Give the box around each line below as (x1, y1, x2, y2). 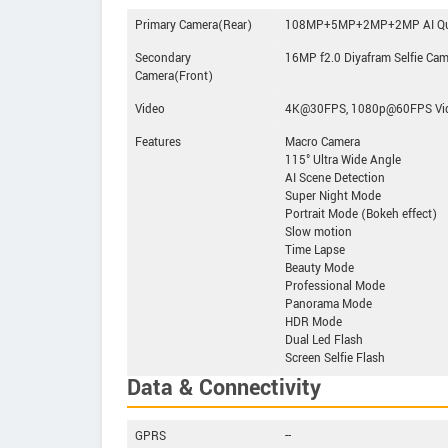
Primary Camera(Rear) (135, 16, 252, 34)
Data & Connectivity (127, 371, 321, 404)
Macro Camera (285, 133, 360, 151)
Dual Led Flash (285, 331, 363, 349)
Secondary (135, 49, 191, 67)
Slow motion (285, 223, 352, 241)
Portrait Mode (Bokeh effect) (285, 205, 437, 223)
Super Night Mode (285, 187, 381, 205)
